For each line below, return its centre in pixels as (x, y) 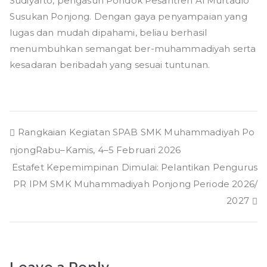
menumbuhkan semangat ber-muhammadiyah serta (133, 49)
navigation (57, 161)
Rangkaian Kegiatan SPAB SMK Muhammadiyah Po (136, 132)
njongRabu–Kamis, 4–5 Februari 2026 (95, 150)
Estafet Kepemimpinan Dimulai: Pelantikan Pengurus (134, 167)
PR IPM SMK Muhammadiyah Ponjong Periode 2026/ (135, 184)
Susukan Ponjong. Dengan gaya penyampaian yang (128, 17)
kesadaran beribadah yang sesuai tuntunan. (110, 65)
